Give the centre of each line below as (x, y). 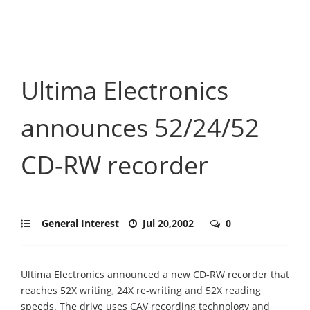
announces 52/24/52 (140, 127)
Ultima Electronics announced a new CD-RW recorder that (155, 274)
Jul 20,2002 (170, 223)
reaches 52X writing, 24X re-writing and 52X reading (141, 290)
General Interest (80, 223)
